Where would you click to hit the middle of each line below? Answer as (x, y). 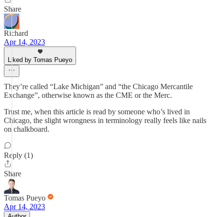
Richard (16, 33)
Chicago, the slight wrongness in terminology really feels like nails (105, 120)
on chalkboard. (27, 129)
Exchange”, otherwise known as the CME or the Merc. (88, 95)
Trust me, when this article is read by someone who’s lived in (97, 112)
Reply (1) (18, 155)
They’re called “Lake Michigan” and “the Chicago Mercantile (98, 86)
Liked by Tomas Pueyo (40, 60)
